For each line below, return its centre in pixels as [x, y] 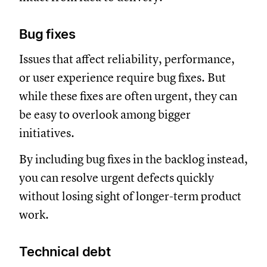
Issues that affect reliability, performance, [127, 59]
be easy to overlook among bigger [105, 114]
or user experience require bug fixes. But [122, 77]
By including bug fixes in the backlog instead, [133, 159]
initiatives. [47, 133]
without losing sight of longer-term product [130, 196]
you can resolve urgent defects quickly [117, 178]
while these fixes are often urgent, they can [128, 96]
